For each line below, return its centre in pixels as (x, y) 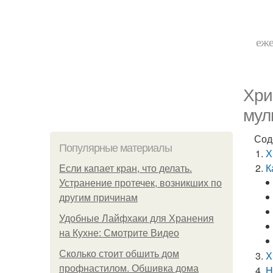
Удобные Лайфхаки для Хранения (136, 218)
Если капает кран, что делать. (126, 168)
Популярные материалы (115, 148)
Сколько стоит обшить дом (119, 254)
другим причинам (98, 198)
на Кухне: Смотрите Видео (119, 233)
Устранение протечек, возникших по (140, 183)
